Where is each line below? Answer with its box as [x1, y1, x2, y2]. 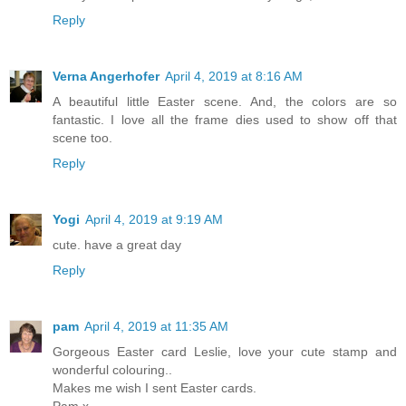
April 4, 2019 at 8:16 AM [165, 69, 303, 84]
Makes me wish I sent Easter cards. [53, 381, 256, 396]
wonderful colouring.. [53, 362, 172, 378]
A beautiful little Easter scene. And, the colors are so [53, 94, 397, 110]
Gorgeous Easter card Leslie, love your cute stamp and [53, 344, 397, 360]
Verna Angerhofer [53, 69, 159, 84]
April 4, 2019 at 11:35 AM [84, 319, 228, 334]
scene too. [53, 130, 112, 146]
